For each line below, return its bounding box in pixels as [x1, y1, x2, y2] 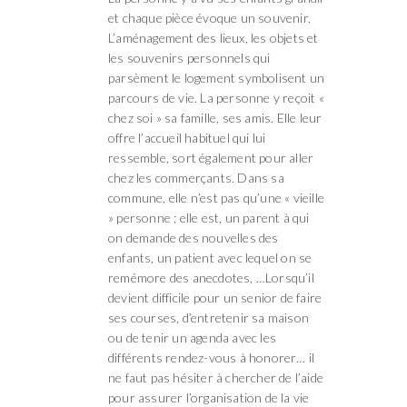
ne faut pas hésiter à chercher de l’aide [108, 369, 323, 385]
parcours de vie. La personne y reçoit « [108, 89, 324, 105]
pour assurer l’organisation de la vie [108, 389, 310, 405]
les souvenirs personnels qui [108, 49, 271, 65]
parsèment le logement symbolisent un [108, 69, 325, 85]
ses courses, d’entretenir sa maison [108, 309, 309, 325]
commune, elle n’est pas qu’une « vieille [108, 189, 324, 205]
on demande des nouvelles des [108, 229, 279, 245]
